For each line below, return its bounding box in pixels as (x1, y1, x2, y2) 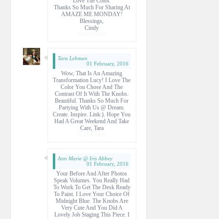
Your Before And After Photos (56, 170, 127, 177)
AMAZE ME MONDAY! (61, 10, 123, 18)
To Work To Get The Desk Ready (53, 183, 131, 191)
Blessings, (80, 17, 104, 24)
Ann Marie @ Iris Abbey (57, 155, 112, 161)
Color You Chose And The (61, 83, 123, 90)
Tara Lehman (57, 55, 88, 61)
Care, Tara (80, 124, 104, 131)
